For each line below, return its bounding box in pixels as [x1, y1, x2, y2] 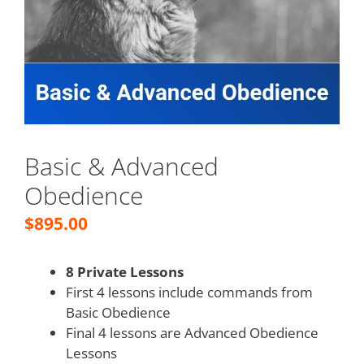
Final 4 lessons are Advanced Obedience [66, 323, 318, 342]
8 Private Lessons [66, 262, 184, 281]
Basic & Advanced [24, 149, 219, 183]
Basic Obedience [66, 302, 171, 322]
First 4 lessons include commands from [66, 282, 313, 301]
